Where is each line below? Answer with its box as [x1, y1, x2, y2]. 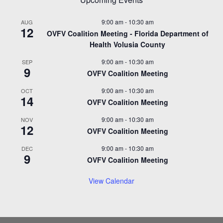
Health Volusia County [90, 39, 165, 50]
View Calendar [89, 176, 134, 186]
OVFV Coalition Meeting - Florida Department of [46, 28, 209, 39]
